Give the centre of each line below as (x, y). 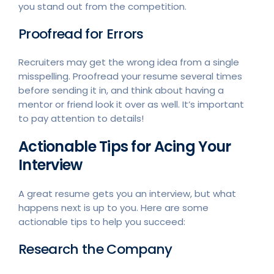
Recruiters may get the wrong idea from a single (129, 62)
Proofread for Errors (81, 34)
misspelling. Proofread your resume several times (130, 76)
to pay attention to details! (81, 118)
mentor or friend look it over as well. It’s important (131, 104)
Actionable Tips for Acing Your (125, 146)
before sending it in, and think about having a (121, 90)
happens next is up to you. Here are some (113, 207)
